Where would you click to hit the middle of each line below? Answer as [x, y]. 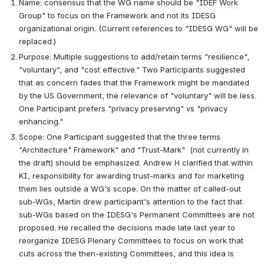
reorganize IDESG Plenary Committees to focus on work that [131, 240]
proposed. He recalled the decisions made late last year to [127, 227]
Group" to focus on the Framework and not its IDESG [117, 15]
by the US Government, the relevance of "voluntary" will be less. [138, 95]
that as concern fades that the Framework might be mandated [134, 82]
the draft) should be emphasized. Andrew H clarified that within [136, 162]
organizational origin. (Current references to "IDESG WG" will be [138, 28]
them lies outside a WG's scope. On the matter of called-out [130, 188]
